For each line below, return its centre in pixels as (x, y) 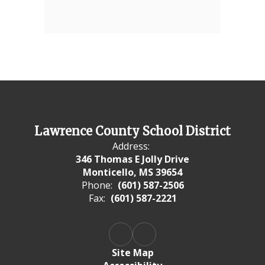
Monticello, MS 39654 (132, 172)
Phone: (97, 185)
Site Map (132, 253)
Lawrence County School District (132, 131)
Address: (131, 146)
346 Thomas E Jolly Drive (132, 159)
